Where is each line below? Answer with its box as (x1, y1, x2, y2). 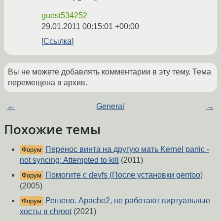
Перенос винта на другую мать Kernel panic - (45, 145, 209, 154)
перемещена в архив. (8, 78, 87, 87)
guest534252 (41, 11, 87, 20)
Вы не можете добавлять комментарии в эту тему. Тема (8, 68, 211, 76)
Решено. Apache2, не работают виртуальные (45, 196, 210, 205)
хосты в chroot (20, 207, 72, 216)
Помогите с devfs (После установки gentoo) (45, 171, 203, 180)
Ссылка (43, 37, 72, 46)
